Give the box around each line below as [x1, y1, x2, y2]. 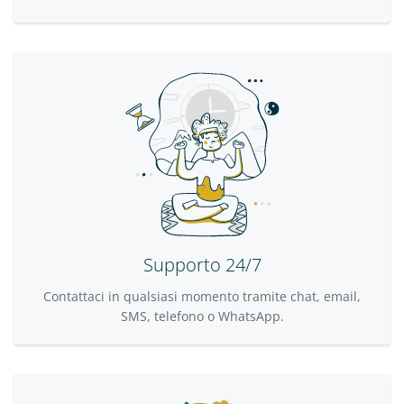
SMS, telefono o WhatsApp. [120, 308, 284, 326]
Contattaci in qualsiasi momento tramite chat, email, [43, 288, 361, 306]
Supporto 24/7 [142, 252, 262, 278]
